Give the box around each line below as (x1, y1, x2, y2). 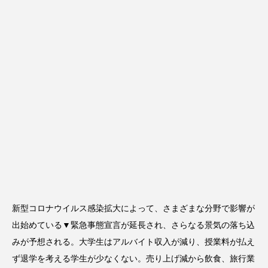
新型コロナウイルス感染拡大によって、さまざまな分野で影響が (12, 203, 255, 213)
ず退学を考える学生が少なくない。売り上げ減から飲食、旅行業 (12, 254, 255, 263)
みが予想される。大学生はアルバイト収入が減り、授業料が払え (12, 237, 255, 246)
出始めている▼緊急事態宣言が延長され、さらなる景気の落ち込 (12, 220, 255, 230)
